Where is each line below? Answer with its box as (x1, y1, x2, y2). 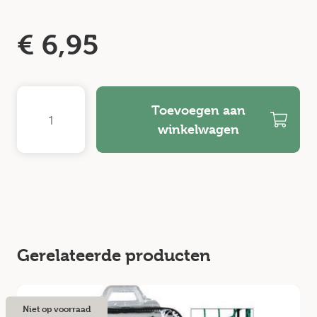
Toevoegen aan (151, 103, 246, 117)
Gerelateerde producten (17, 246, 210, 265)
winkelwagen (157, 122, 239, 137)
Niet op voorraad (23, 303, 91, 314)
